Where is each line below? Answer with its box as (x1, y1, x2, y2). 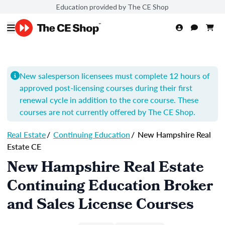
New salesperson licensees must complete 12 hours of (20, 70, 210, 81)
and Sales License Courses (7, 193, 194, 218)
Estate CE (7, 141, 41, 152)
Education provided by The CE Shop (56, 2, 169, 11)
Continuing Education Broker (7, 175, 213, 200)
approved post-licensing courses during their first (20, 82, 192, 93)
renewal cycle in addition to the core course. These (20, 94, 198, 105)
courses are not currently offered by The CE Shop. (20, 106, 195, 118)
